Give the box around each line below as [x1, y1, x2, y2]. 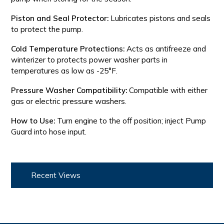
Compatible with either [127, 85, 208, 95]
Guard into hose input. [11, 127, 87, 137]
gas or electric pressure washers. [11, 96, 127, 106]
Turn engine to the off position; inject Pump [55, 116, 206, 126]
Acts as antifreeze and [124, 44, 206, 54]
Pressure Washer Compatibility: [11, 85, 127, 95]
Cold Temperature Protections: [11, 44, 125, 54]
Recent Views [31, 170, 81, 180]
